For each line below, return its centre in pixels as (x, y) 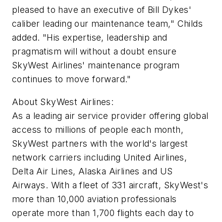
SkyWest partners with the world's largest (100, 143)
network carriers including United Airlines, (100, 157)
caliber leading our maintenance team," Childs (107, 23)
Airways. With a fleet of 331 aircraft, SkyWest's (110, 185)
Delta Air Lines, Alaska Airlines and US (92, 171)
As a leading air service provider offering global (110, 115)
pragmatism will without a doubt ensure (94, 51)
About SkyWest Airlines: (63, 102)
